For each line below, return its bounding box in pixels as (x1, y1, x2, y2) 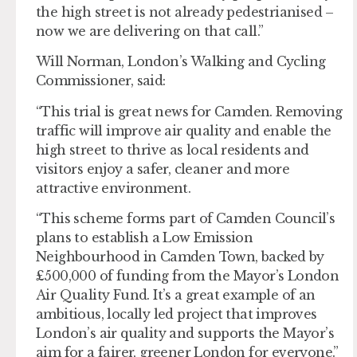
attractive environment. (36, 179, 198, 196)
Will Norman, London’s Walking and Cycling (36, 53, 326, 70)
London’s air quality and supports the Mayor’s (36, 325, 334, 342)
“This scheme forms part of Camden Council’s (36, 210, 335, 227)
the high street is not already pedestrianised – (36, 3, 334, 20)
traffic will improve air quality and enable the (36, 122, 331, 139)
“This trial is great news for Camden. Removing (36, 103, 343, 120)
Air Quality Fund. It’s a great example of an (36, 287, 316, 304)
